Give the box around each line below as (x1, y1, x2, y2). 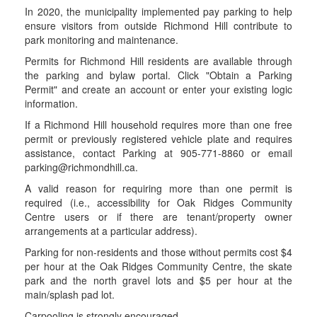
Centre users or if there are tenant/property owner (25, 209, 292, 224)
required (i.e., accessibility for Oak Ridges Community (25, 195, 292, 209)
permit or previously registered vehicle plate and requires (25, 132, 292, 146)
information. (25, 96, 78, 110)
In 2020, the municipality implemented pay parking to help (25, 4, 292, 18)
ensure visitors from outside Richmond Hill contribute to (25, 18, 292, 33)
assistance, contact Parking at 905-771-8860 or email (25, 146, 292, 160)
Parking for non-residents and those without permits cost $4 (25, 245, 292, 259)
